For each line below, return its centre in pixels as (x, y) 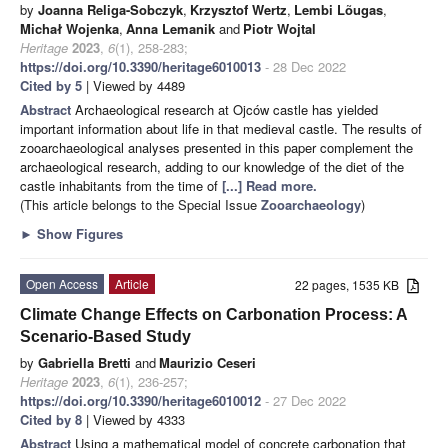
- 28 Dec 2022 (303, 66)
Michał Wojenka (69, 28)
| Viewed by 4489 (133, 85)
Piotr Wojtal (279, 28)
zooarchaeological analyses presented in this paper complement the (216, 147)
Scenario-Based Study (105, 336)
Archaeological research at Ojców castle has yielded (226, 109)
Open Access (62, 283)
